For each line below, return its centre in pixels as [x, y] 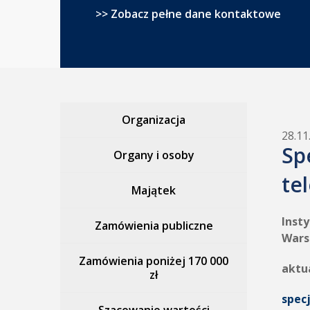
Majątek [154, 190]
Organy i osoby [154, 155]
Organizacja [154, 120]
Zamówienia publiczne [154, 226]
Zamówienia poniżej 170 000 [154, 261]
